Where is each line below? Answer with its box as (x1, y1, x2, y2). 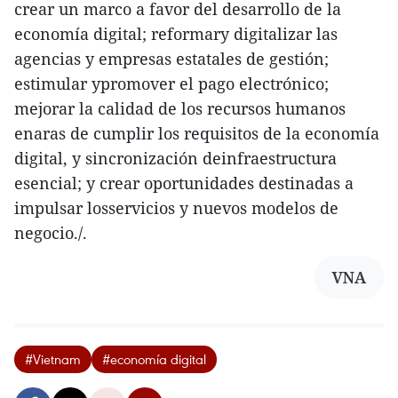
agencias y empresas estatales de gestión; (14, 48, 329, 70)
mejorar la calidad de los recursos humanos (14, 98, 346, 120)
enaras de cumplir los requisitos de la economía (14, 123, 379, 145)
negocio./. (14, 222, 87, 244)
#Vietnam (25, 350, 81, 369)
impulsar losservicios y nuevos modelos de (14, 197, 338, 219)
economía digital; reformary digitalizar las (14, 23, 338, 45)
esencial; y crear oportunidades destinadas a (14, 172, 354, 195)
